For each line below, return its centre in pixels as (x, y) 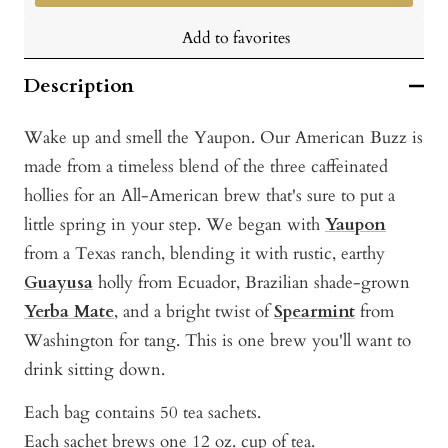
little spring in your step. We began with (174, 225)
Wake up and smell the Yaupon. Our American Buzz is (223, 138)
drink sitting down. (94, 370)
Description (79, 86)
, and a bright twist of (194, 312)
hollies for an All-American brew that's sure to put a (209, 196)
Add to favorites (236, 38)
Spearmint (314, 312)
